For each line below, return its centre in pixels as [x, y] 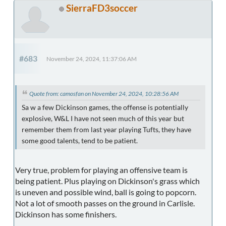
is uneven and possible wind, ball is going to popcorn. [106, 192]
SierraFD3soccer [102, 8]
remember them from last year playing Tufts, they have [106, 130]
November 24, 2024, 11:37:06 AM [92, 59]
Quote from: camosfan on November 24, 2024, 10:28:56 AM [104, 94]
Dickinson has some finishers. [66, 214]
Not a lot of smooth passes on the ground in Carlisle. [106, 203]
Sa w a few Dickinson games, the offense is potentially [105, 108]
